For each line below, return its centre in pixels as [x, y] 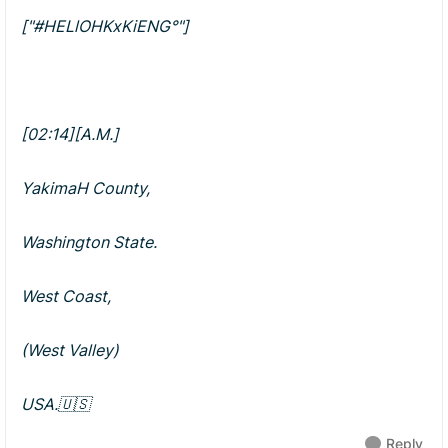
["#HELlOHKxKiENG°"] [105, 26]
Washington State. [89, 242]
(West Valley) [70, 350]
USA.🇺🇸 [55, 404]
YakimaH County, [85, 188]
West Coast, [66, 296]
